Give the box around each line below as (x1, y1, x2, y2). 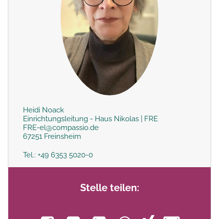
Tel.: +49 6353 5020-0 (23, 150, 93, 159)
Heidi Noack (23, 105, 64, 114)
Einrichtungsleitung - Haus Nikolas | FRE (23, 114, 158, 123)
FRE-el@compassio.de (23, 123, 99, 132)
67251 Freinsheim (23, 131, 81, 141)
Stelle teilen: (80, 181, 139, 194)
